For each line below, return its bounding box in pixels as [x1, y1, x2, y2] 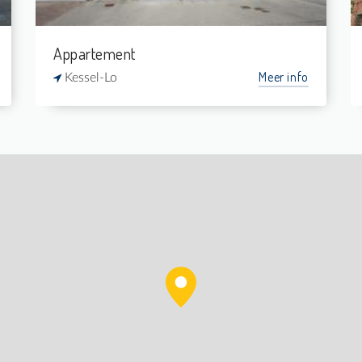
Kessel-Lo [61, 71, 117, 84]
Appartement [53, 43, 136, 64]
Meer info [259, 69, 309, 85]
